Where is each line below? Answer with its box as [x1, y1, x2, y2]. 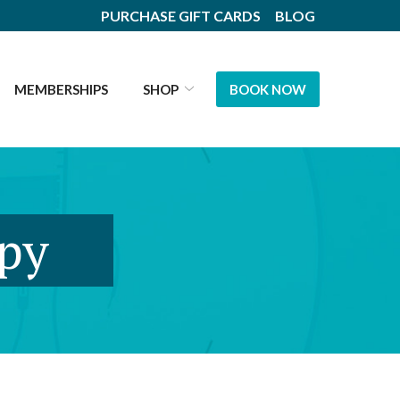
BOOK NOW [229, 81, 306, 97]
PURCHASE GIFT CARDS [101, 7, 261, 24]
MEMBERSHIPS [14, 81, 108, 97]
